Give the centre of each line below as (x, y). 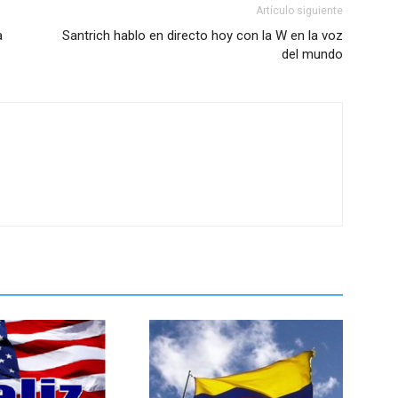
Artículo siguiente (299, 11)
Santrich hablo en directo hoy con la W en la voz (203, 36)
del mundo (312, 55)
